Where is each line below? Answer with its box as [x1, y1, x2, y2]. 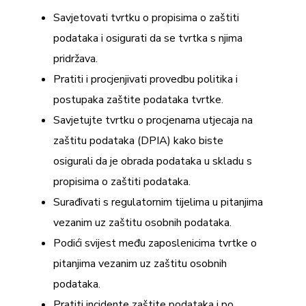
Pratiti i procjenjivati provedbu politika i [53, 71, 238, 87]
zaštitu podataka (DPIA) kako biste [53, 133, 223, 148]
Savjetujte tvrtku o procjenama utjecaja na [53, 112, 253, 128]
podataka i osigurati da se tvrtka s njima [53, 30, 242, 46]
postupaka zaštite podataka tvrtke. [53, 92, 223, 107]
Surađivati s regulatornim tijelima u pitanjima [53, 194, 263, 210]
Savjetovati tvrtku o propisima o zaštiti [53, 10, 239, 25]
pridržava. [53, 51, 98, 66]
